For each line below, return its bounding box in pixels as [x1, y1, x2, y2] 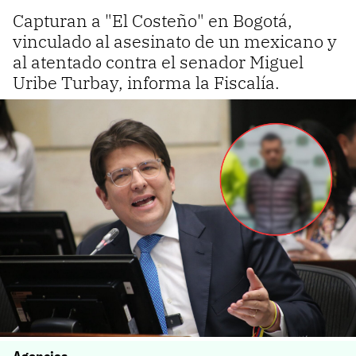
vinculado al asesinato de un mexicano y [13, 30, 337, 53]
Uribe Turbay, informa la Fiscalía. [13, 72, 280, 95]
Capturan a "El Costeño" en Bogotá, [13, 10, 292, 33]
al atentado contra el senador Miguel [13, 51, 304, 74]
